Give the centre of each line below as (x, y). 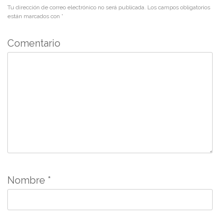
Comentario (34, 43)
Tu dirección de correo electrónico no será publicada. (77, 7)
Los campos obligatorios (178, 7)
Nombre (27, 180)
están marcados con (34, 16)
